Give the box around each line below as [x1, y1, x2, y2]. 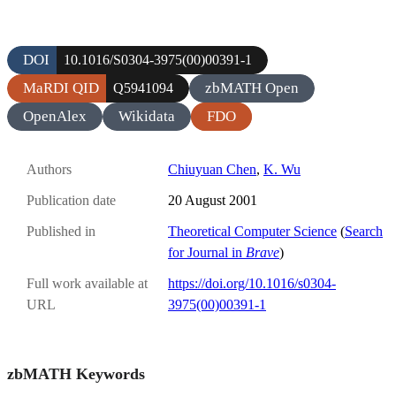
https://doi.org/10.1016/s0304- [168, 276, 336, 292]
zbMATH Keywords [7, 365, 145, 384]
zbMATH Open [205, 79, 299, 96]
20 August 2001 [168, 193, 257, 209]
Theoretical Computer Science [168, 224, 337, 240]
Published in [27, 224, 95, 240]
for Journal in [168, 245, 246, 261]
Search [345, 224, 383, 240]
